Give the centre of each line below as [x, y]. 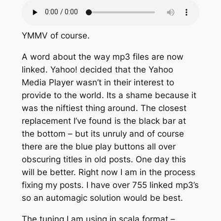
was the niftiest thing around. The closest [104, 108]
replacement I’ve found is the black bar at [104, 121]
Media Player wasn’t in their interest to [98, 82]
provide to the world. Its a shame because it [109, 95]
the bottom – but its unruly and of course [103, 133]
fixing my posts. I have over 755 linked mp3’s [110, 185]
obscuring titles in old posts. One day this [104, 159]
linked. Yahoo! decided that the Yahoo [97, 69]
